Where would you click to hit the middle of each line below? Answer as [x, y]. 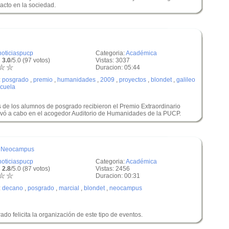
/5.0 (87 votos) [30, 169]
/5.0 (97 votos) [30, 60]
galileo [186, 80]
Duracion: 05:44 [118, 67]
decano [13, 188]
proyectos [133, 80]
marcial [69, 188]
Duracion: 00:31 [118, 176]
